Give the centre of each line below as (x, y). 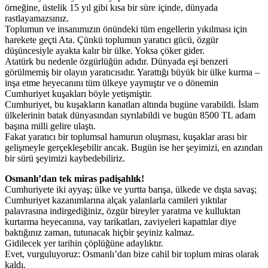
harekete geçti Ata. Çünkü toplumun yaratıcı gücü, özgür (112, 40)
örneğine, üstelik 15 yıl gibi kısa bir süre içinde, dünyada (111, 8)
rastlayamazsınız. (37, 19)
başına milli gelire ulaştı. (50, 126)
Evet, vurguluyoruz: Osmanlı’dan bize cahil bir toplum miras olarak (132, 254)
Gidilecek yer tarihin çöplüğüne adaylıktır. (84, 243)
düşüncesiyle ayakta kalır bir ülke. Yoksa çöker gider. (105, 51)
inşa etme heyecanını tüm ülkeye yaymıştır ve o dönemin (112, 83)
